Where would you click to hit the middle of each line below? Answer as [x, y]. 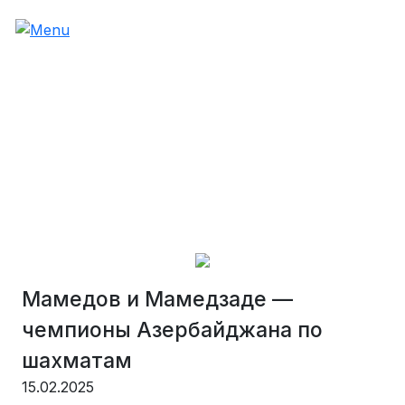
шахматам [77, 361]
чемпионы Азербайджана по [172, 330]
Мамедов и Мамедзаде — [157, 299]
